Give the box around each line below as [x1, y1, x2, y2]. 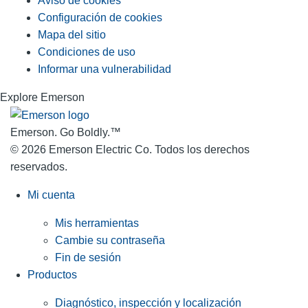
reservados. [10, 161, 67, 173]
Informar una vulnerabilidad [38, 63, 171, 76]
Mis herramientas [55, 217, 139, 230]
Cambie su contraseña [55, 234, 165, 247]
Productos [27, 269, 77, 281]
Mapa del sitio [38, 29, 106, 41]
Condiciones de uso [38, 46, 135, 58]
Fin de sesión [55, 252, 121, 264]
